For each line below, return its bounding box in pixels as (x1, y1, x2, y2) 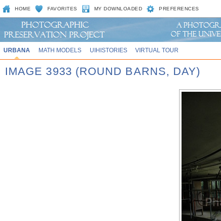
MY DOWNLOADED (94, 6, 143, 11)
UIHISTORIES (89, 47, 127, 53)
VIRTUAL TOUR (135, 47, 179, 53)
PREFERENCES (159, 6, 199, 11)
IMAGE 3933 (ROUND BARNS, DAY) (5, 65, 201, 77)
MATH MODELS (38, 47, 81, 53)
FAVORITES (47, 6, 77, 11)
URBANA (3, 47, 30, 53)
